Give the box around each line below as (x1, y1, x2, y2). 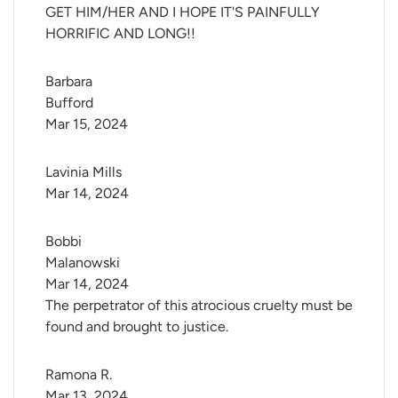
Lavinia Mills (45, 163, 122, 181)
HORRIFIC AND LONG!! (45, 25, 195, 43)
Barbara (45, 73, 96, 91)
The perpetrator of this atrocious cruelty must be (45, 297, 353, 314)
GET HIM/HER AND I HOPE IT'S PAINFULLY (45, 4, 320, 21)
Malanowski (45, 254, 120, 272)
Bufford (45, 94, 93, 112)
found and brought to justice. (45, 318, 228, 336)
